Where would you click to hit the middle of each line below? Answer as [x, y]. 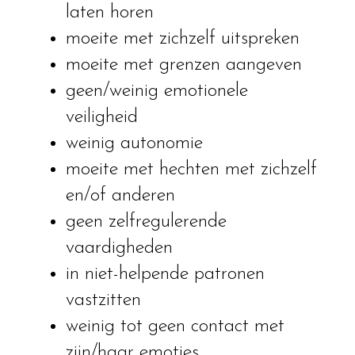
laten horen [109, 13]
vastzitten [103, 301]
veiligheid [101, 118]
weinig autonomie [134, 144]
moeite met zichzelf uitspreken [182, 39]
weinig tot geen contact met [175, 327]
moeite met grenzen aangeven [183, 65]
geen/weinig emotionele [157, 92]
